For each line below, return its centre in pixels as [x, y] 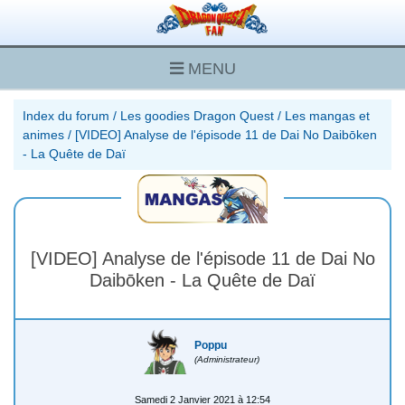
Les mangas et [327, 115]
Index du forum [66, 115]
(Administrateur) [227, 359]
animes [43, 134]
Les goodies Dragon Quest [197, 115]
